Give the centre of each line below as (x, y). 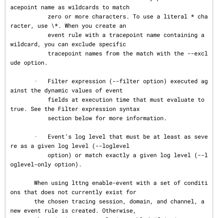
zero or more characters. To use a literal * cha (29, 16)
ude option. (29, 62)
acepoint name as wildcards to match (70, 7)
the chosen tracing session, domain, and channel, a (22, 201)
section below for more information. (29, 118)
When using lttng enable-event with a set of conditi (22, 182)
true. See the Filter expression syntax (75, 109)
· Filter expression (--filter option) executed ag (22, 81)
